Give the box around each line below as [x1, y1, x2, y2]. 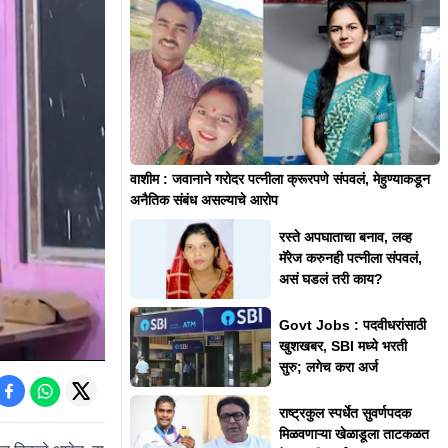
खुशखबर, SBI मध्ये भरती [278, 338, 407, 355]
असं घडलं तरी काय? [278, 271, 383, 288]
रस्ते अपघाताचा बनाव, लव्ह [278, 229, 412, 246]
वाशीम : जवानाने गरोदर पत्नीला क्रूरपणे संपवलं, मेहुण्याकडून [129, 170, 430, 187]
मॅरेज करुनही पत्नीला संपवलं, [278, 250, 422, 267]
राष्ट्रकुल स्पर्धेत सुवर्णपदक [278, 405, 411, 422]
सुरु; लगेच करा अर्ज [278, 359, 378, 376]
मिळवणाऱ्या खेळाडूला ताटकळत [278, 426, 429, 443]
